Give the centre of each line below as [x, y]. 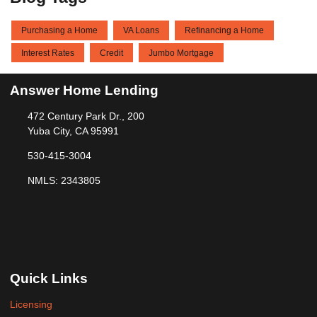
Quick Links [49, 279]
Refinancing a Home [224, 31]
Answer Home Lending [84, 91]
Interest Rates [48, 53]
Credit [111, 53]
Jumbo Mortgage [181, 53]
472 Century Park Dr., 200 [86, 116]
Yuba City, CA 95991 [73, 131]
